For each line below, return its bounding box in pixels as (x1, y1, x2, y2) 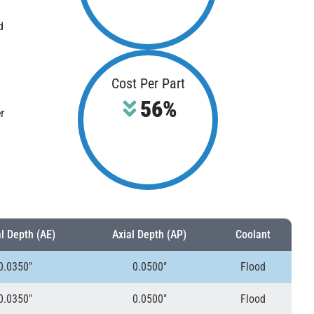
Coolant (235, 228, 271, 242)
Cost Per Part (111, 75, 185, 93)
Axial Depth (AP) (112, 228, 186, 242)
